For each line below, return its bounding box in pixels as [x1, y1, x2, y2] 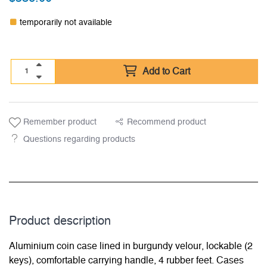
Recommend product [126, 118, 206, 127]
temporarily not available [20, 18, 112, 27]
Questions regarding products [23, 135, 135, 144]
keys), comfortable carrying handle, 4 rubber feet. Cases [9, 256, 244, 266]
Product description [9, 215, 111, 228]
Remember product [21, 118, 97, 127]
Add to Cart [142, 67, 190, 77]
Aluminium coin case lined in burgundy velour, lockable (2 [9, 241, 253, 252]
